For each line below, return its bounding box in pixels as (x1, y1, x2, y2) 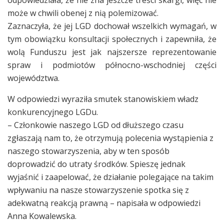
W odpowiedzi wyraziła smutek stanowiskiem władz (7, 93, 198, 104)
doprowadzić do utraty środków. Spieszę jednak (7, 158, 185, 169)
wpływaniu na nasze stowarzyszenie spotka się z (7, 184, 189, 195)
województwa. (7, 72, 59, 83)
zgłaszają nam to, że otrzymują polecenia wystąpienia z (7, 132, 213, 143)
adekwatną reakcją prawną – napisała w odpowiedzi (7, 197, 200, 208)
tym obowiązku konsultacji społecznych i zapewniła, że (7, 33, 216, 44)
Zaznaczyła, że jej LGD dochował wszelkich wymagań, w (7, 20, 216, 31)
